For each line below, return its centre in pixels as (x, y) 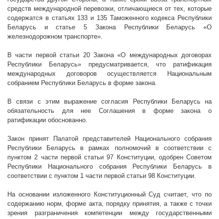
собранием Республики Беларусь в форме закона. (82, 83)
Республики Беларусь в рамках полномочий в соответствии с (109, 148)
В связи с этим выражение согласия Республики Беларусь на (109, 102)
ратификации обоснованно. (47, 120)
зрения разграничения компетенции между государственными (109, 213)
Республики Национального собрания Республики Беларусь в (109, 167)
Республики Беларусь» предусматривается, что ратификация (109, 65)
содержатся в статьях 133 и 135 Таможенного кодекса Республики (109, 18)
